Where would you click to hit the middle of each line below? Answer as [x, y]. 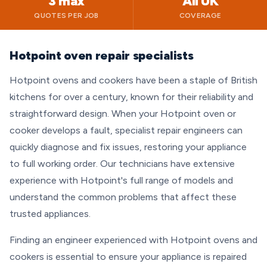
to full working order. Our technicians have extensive [122, 164]
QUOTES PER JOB [66, 15]
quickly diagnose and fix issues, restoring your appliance [128, 147]
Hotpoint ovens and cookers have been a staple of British [133, 80]
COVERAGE [200, 15]
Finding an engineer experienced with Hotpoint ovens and [133, 240]
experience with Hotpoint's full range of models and [121, 180]
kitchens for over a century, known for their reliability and [131, 97]
